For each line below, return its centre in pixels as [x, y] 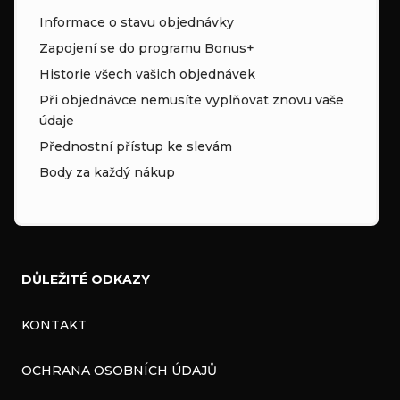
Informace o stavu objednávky [137, 22]
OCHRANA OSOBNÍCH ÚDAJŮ [119, 370]
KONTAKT [54, 325]
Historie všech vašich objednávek [147, 74]
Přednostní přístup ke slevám [136, 146]
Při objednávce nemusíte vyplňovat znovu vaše [192, 100]
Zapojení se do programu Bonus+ [147, 48]
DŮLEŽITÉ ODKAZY [86, 279]
